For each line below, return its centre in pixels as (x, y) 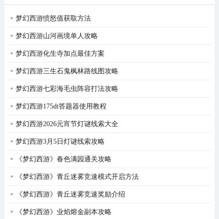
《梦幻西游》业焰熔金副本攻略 (63, 212)
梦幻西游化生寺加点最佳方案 (60, 53)
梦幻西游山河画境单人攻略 (56, 36)
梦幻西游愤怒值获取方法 (53, 18)
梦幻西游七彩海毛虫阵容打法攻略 (67, 88)
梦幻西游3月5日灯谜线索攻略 (60, 141)
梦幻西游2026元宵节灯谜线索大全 (67, 124)
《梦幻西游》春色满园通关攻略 (63, 159)
